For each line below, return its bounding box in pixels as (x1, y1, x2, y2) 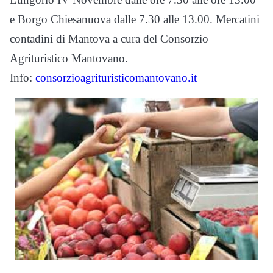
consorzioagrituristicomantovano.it (35, 71, 197, 84)
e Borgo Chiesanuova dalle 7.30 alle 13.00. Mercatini (10, 12, 260, 26)
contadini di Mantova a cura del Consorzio (10, 32, 208, 45)
